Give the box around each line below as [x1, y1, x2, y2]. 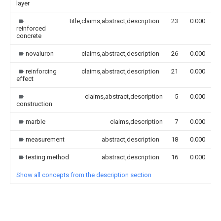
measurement [26, 135, 65, 143]
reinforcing [26, 67, 57, 75]
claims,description [110, 117, 163, 125]
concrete [16, 32, 41, 39]
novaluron [26, 49, 54, 57]
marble [26, 117, 45, 125]
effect [16, 74, 34, 82]
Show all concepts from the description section [16, 171, 151, 179]
